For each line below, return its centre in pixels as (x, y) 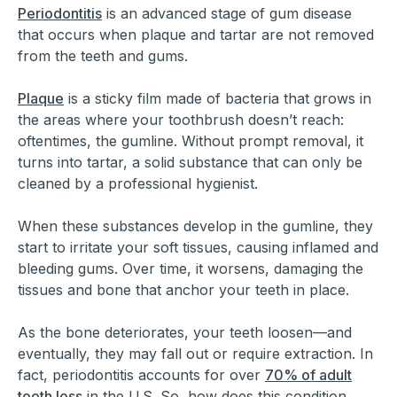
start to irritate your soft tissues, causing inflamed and (198, 248)
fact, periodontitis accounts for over (141, 375)
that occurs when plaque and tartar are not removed (196, 35)
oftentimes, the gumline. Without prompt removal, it (191, 141)
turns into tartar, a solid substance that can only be (190, 163)
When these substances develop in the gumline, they (195, 226)
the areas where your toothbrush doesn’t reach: (181, 120)
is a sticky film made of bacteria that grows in (218, 99)
